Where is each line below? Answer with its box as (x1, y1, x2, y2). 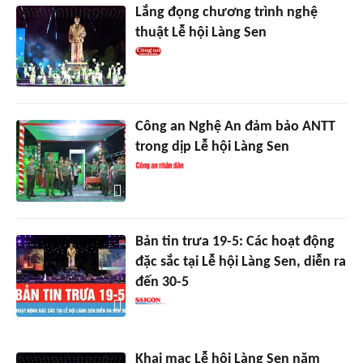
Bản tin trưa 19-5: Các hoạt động (135, 234, 335, 250)
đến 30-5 (135, 275, 189, 291)
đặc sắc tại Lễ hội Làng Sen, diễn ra (135, 254, 346, 271)
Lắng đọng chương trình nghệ (135, 4, 318, 20)
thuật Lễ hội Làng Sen (135, 24, 267, 41)
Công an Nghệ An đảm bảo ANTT (135, 119, 335, 135)
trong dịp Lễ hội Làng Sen (135, 139, 289, 156)
